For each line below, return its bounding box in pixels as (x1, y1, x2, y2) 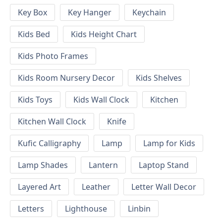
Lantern (89, 160, 118, 171)
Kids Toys (18, 94, 53, 106)
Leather (82, 181, 111, 193)
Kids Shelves (136, 72, 182, 84)
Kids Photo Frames (18, 51, 88, 62)
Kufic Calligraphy (18, 138, 81, 149)
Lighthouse (65, 203, 107, 215)
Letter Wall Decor (131, 181, 196, 193)
